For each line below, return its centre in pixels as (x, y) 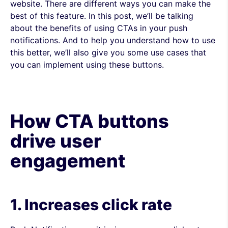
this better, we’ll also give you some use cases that (108, 52)
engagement (68, 161)
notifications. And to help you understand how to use (113, 40)
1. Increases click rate (91, 205)
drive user (56, 141)
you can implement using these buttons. (87, 65)
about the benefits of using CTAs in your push (99, 28)
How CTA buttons (90, 121)
